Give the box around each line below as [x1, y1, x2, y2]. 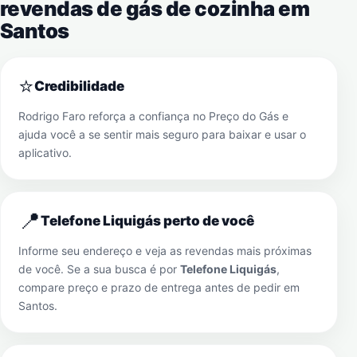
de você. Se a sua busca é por [18, 262, 180, 276]
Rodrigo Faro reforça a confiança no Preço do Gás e [18, 109, 288, 123]
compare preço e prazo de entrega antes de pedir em [18, 280, 300, 294]
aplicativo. [18, 146, 72, 159]
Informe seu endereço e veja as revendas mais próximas [18, 244, 312, 257]
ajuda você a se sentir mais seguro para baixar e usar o [18, 127, 306, 141]
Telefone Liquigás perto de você [41, 213, 254, 229]
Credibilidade [34, 78, 124, 94]
